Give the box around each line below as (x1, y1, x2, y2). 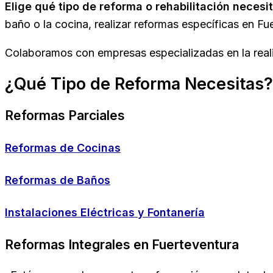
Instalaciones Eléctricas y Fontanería (5, 205, 205, 219)
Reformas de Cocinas (5, 141, 121, 154)
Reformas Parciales (5, 107, 125, 123)
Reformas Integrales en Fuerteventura (5, 236, 239, 252)
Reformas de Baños (5, 173, 110, 186)
